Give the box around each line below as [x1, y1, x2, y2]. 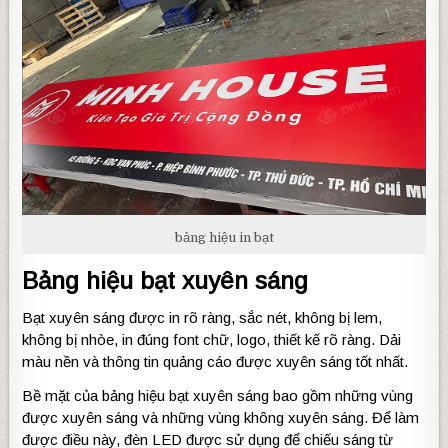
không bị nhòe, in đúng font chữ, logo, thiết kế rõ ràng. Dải [22, 331, 402, 349]
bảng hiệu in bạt [174, 230, 274, 246]
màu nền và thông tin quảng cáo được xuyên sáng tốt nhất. [22, 353, 409, 371]
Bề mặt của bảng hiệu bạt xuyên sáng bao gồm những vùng [22, 387, 414, 405]
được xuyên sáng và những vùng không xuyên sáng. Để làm [22, 409, 420, 427]
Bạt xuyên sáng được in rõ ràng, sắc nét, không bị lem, [22, 309, 383, 327]
